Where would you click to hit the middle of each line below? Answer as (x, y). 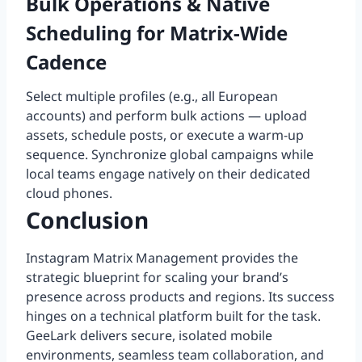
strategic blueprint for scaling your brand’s (157, 278)
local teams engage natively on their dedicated (168, 174)
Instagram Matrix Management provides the (162, 258)
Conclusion (87, 220)
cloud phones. (69, 194)
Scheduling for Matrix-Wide (157, 33)
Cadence (66, 62)
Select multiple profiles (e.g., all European (152, 97)
